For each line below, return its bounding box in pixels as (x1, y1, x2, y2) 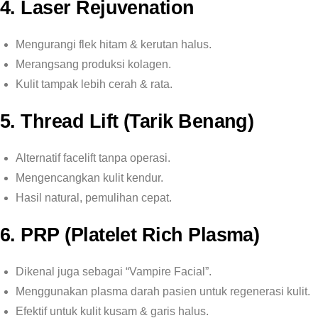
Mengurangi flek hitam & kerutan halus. (16, 38, 212, 50)
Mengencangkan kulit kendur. (16, 172, 163, 184)
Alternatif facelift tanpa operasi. (16, 152, 170, 164)
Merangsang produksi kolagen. (16, 58, 171, 70)
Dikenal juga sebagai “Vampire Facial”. (16, 265, 212, 278)
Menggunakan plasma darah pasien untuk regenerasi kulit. (16, 285, 310, 297)
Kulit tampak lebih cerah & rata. (16, 78, 172, 90)
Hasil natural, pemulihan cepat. (16, 192, 172, 204)
